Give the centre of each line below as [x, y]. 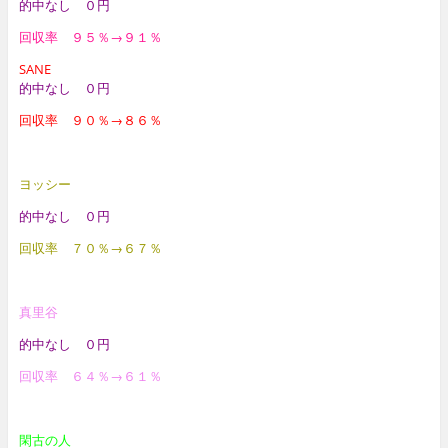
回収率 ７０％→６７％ [90, 247]
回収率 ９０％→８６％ [90, 119]
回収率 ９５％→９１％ [90, 36]
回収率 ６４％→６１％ [90, 375]
